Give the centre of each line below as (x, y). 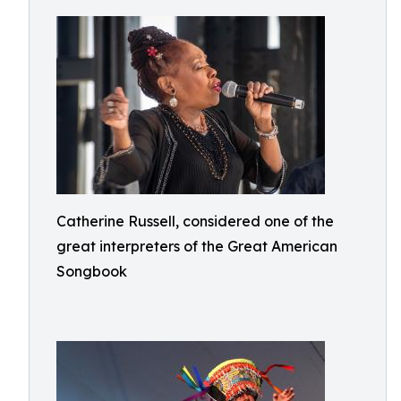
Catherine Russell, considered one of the (195, 221)
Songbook (92, 271)
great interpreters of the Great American (197, 246)
